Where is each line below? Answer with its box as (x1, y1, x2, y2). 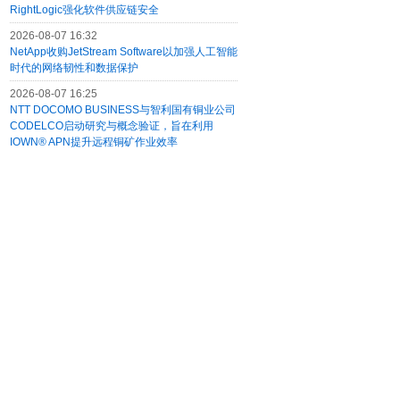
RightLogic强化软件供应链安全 (10, 4, 159, 16)
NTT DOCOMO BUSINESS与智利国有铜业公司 (10, 104, 236, 116)
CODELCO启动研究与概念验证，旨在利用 (10, 120, 213, 132)
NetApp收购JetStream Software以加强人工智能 (10, 46, 237, 58)
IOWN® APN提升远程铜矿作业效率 (10, 136, 178, 148)
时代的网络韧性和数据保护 (10, 62, 138, 74)
